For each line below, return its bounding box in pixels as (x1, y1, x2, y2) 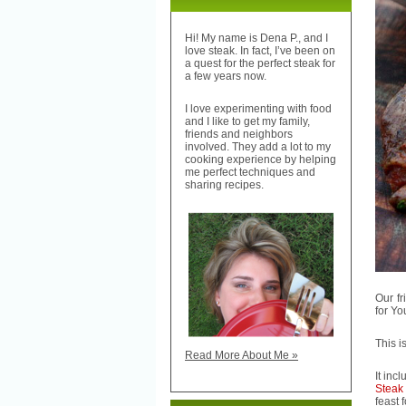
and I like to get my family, (185, 115, 310, 129)
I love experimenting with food (185, 102, 332, 116)
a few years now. (185, 70, 266, 83)
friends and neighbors (185, 128, 293, 141)
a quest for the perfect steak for (185, 57, 335, 71)
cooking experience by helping (185, 153, 336, 167)
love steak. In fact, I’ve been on (185, 44, 335, 58)
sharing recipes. (185, 179, 264, 192)
